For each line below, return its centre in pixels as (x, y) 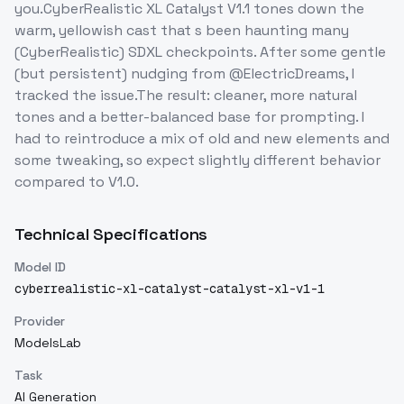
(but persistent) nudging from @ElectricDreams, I (184, 74)
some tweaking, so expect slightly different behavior (197, 161)
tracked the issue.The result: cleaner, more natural (186, 96)
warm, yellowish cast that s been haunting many (182, 31)
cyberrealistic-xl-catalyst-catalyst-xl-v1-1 (170, 289)
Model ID (40, 267)
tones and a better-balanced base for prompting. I (189, 117)
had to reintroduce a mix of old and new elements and (202, 139)
